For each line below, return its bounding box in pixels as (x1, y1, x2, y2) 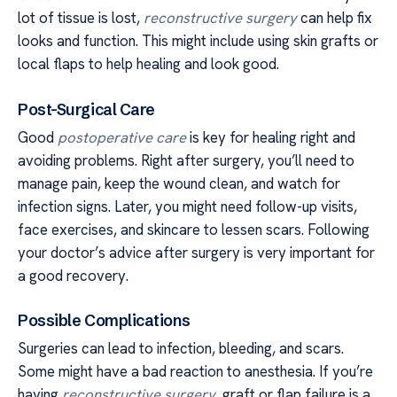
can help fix (297, 8, 372, 28)
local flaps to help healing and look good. (18, 54, 279, 74)
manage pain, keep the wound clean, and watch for (18, 173, 340, 193)
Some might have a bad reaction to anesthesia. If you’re (18, 362, 373, 382)
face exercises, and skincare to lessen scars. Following (18, 219, 370, 239)
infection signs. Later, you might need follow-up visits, (18, 196, 357, 216)
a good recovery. (18, 265, 128, 285)
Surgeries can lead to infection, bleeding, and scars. (18, 339, 344, 359)
